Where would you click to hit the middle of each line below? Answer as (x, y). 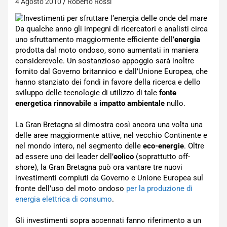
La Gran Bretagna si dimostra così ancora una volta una (109, 125)
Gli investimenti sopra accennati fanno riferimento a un (108, 220)
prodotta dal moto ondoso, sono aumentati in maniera (107, 50)
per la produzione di (159, 188)
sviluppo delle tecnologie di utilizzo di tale (87, 93)
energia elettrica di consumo (64, 199)
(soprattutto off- (162, 157)
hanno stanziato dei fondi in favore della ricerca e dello (108, 82)
